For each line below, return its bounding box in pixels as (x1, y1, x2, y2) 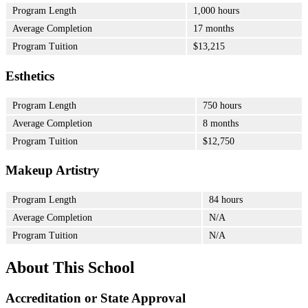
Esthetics (5, 68, 54, 83)
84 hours (209, 194, 243, 205)
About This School (5, 258, 135, 276)
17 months (193, 23, 234, 34)
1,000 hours (193, 5, 239, 16)
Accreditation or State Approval (5, 290, 186, 305)
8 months (203, 118, 239, 129)
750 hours (203, 100, 241, 111)
